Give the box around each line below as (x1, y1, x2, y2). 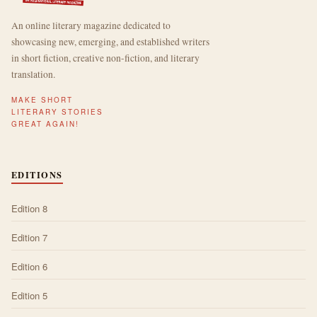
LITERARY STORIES (11, 106, 103, 117)
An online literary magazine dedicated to (11, 18, 171, 32)
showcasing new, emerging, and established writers (11, 35, 209, 48)
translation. (11, 67, 55, 81)
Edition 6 (11, 259, 47, 273)
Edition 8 (11, 201, 47, 215)
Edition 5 (11, 288, 47, 302)
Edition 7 (11, 230, 47, 244)
